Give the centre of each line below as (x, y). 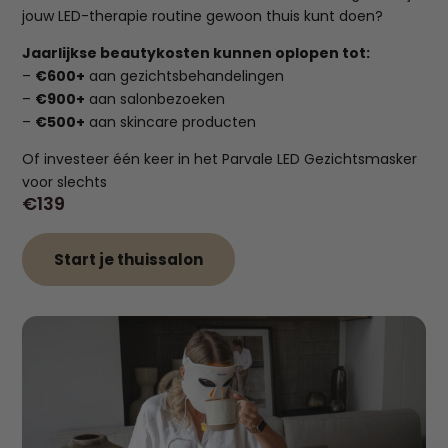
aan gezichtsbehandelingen (185, 76)
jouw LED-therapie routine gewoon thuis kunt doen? (203, 16)
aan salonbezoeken (155, 99)
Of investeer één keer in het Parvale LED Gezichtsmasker (220, 159)
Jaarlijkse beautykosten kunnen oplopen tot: (196, 53)
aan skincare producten (171, 122)
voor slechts (65, 182)
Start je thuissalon (129, 260)
